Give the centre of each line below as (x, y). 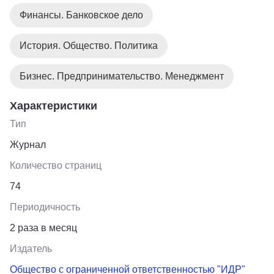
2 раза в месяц (43, 228)
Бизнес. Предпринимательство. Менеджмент (122, 76)
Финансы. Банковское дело (81, 15)
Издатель (31, 248)
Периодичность (45, 207)
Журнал (28, 144)
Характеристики (54, 106)
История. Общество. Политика (89, 45)
